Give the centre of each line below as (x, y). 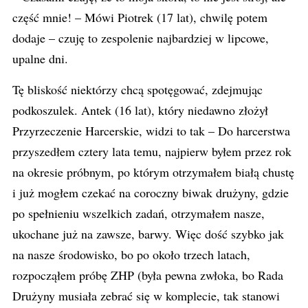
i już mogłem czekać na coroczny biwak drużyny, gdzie (151, 192)
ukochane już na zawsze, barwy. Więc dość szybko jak (148, 234)
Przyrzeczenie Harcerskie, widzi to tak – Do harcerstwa (151, 131)
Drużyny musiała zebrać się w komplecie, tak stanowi (146, 296)
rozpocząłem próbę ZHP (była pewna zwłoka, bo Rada (148, 275)
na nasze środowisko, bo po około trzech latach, (131, 254)
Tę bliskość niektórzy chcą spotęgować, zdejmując (137, 89)
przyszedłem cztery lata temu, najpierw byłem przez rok (152, 151)
